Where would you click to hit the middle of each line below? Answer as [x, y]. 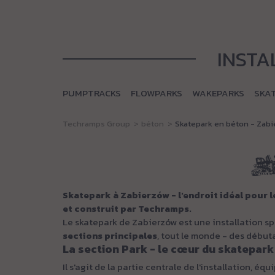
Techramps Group [96, 124]
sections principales [110, 235]
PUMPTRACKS [92, 93]
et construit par [100, 208]
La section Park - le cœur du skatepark [168, 249]
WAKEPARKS [218, 93]
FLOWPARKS [157, 93]
